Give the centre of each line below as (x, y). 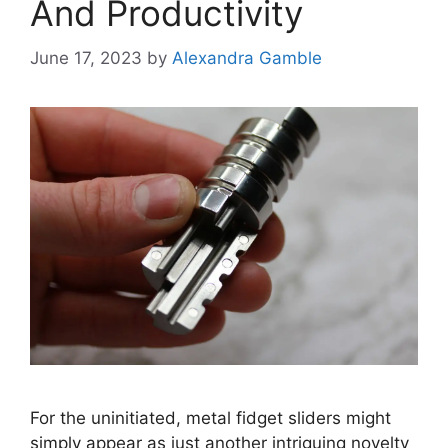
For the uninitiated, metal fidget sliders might (210, 418)
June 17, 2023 (86, 57)
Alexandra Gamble (247, 57)
